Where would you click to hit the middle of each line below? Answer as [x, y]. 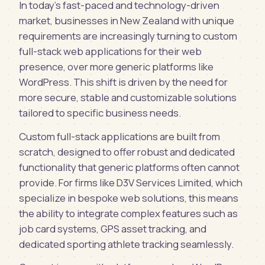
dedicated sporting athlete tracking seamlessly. [126, 244]
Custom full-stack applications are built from [119, 136]
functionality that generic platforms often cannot [129, 167]
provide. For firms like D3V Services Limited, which [131, 182]
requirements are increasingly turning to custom [128, 36]
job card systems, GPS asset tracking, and [113, 228]
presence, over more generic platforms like [116, 67]
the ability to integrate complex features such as [128, 213]
